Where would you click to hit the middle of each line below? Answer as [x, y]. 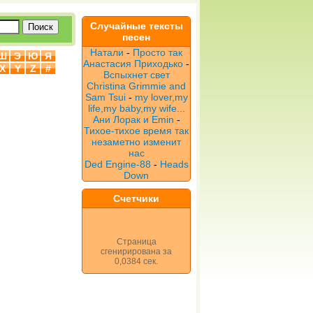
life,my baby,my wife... [136, 108]
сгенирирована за [136, 252]
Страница [136, 242]
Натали [107, 52]
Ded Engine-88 [117, 164]
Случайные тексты [136, 26]
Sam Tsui [105, 97]
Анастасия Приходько [133, 64]
